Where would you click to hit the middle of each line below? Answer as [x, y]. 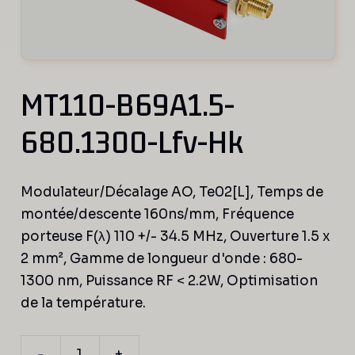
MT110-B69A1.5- [127, 105]
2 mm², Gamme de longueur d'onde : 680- [161, 259]
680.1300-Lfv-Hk [132, 143]
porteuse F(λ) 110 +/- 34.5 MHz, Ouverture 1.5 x [175, 237]
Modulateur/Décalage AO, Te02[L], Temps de [172, 193]
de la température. [83, 303]
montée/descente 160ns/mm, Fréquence [157, 215]
